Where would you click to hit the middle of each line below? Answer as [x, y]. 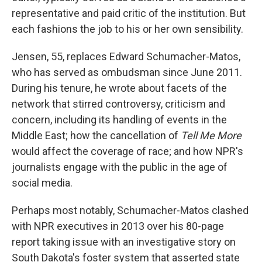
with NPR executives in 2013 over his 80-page [118, 226]
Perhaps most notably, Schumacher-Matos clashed [130, 210]
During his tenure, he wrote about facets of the [119, 88]
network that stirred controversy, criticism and [118, 104]
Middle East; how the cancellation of [96, 135]
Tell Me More [211, 135]
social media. [42, 183]
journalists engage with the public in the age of [120, 167]
